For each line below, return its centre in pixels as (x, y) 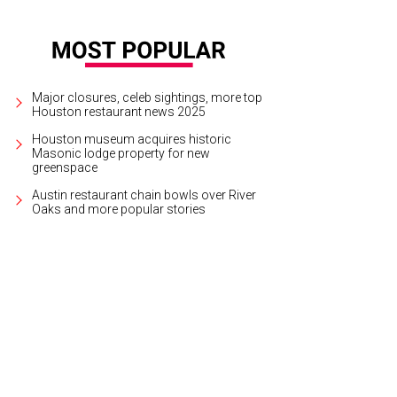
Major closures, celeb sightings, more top (147, 97)
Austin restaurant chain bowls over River (144, 195)
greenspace (65, 167)
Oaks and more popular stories (119, 209)
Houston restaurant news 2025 (119, 111)
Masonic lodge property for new (121, 153)
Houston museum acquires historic (132, 139)
